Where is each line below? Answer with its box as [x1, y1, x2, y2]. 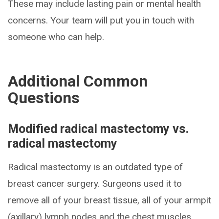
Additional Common [8, 72, 148, 91]
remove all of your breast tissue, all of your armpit [8, 195, 211, 206]
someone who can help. [8, 31, 104, 43]
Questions [8, 88, 80, 108]
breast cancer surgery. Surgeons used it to [8, 178, 182, 190]
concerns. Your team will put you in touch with [8, 15, 194, 26]
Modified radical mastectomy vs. [8, 122, 189, 136]
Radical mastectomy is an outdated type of [8, 161, 183, 173]
